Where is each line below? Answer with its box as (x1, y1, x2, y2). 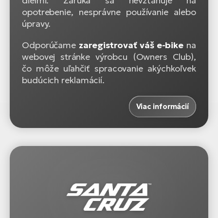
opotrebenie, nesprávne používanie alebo (22, 6, 196, 18)
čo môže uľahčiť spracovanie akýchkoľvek (22, 62, 196, 74)
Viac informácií (136, 101, 189, 111)
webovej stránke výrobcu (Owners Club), (22, 51, 196, 62)
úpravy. (22, 18, 51, 29)
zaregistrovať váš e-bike (79, 39, 184, 51)
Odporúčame (22, 39, 79, 51)
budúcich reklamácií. (22, 74, 105, 86)
